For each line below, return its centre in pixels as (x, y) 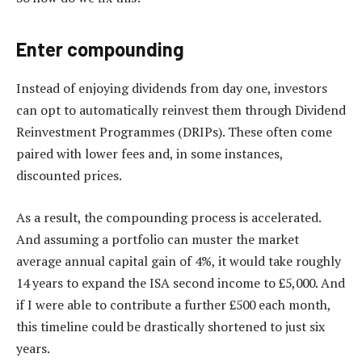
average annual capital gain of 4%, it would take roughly (179, 261)
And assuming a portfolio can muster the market (158, 239)
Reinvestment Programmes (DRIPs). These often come (174, 132)
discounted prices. (69, 176)
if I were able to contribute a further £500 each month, (173, 304)
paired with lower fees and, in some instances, (149, 154)
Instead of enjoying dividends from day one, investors (172, 88)
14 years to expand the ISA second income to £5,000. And (181, 282)
